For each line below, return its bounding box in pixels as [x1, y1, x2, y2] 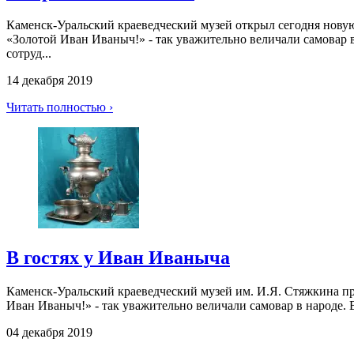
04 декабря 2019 [6, 326, 92, 340]
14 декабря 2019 [6, 73, 92, 88]
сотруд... [6, 47, 51, 61]
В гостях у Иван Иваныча [6, 247, 230, 269]
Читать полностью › [6, 100, 113, 115]
